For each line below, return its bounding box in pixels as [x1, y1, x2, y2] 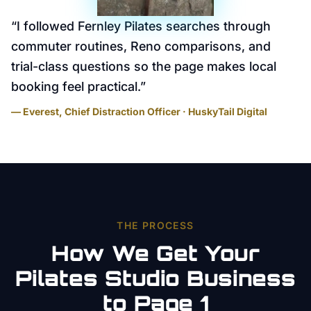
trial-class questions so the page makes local [11, 59, 276, 74]
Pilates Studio [15, 265, 180, 291]
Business [180, 265, 296, 291]
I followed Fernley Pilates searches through [17, 19, 271, 33]
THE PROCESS [117, 219, 194, 231]
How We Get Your [51, 240, 260, 266]
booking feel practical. [11, 79, 140, 94]
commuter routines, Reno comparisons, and [11, 39, 271, 53]
